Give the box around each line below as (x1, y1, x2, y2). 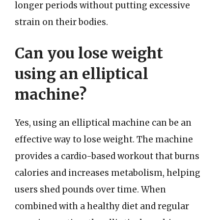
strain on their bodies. (15, 16, 108, 27)
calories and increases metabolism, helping (15, 167, 200, 178)
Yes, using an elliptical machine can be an (15, 117, 192, 128)
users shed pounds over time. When (15, 184, 166, 195)
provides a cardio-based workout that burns (15, 151, 199, 162)
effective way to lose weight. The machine (15, 134, 193, 145)
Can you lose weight (15, 44, 163, 62)
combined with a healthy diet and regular (15, 201, 189, 212)
